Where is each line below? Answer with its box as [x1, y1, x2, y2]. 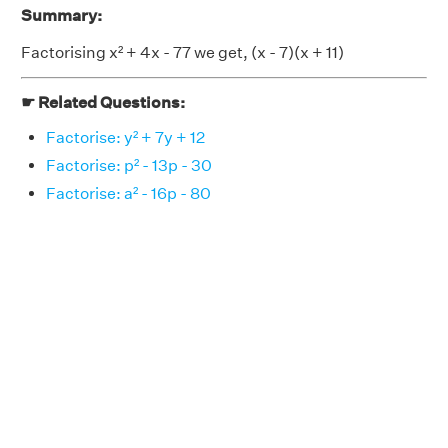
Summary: [21, 6, 102, 25]
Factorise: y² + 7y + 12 [46, 128, 205, 147]
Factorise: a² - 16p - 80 [46, 184, 211, 203]
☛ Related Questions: [21, 93, 185, 112]
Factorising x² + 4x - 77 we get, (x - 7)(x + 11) [21, 43, 344, 62]
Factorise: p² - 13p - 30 [46, 156, 212, 175]
